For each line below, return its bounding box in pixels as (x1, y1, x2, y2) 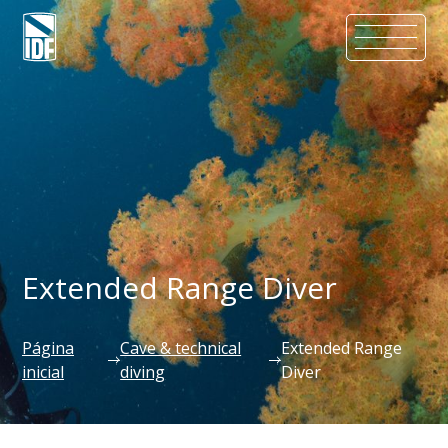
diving (120, 361, 166, 383)
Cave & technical (120, 337, 242, 359)
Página (22, 337, 74, 359)
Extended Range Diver (22, 267, 337, 308)
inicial (22, 361, 64, 383)
